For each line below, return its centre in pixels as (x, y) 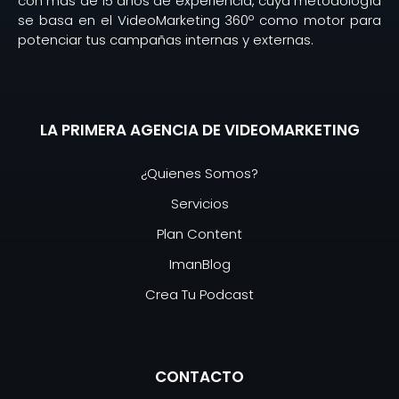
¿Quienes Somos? (199, 173)
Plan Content (199, 233)
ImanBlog (199, 264)
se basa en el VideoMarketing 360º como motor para (199, 20)
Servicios (199, 203)
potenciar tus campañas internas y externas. (166, 39)
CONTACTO (199, 377)
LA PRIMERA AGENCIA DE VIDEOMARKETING (199, 130)
